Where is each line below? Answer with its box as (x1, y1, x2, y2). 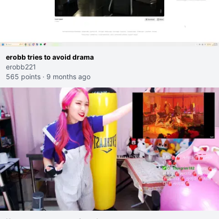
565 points (6, 72, 41, 81)
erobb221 (6, 63, 36, 71)
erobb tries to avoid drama (6, 53, 94, 61)
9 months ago (46, 72, 90, 81)
